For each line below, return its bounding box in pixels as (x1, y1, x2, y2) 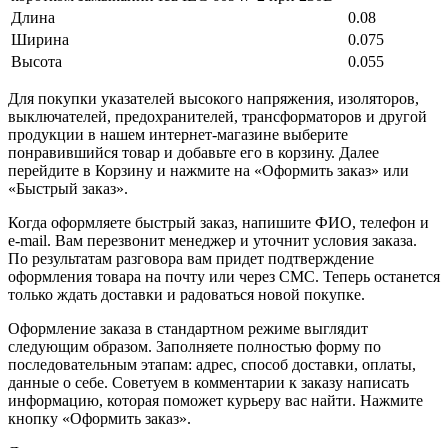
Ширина (11, 30, 69, 48)
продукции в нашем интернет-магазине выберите (8, 125, 348, 143)
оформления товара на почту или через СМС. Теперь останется (8, 267, 440, 285)
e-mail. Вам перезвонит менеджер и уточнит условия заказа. (8, 231, 417, 249)
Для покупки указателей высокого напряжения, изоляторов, (8, 89, 419, 107)
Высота (11, 52, 62, 70)
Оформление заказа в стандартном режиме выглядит (8, 319, 368, 337)
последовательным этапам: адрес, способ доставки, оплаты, (8, 355, 416, 373)
